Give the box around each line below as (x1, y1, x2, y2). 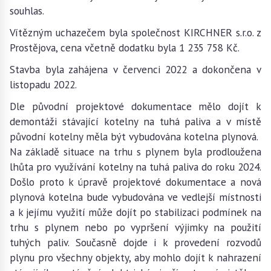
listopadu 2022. (10, 77, 79, 91)
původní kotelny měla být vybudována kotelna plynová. (10, 129, 258, 143)
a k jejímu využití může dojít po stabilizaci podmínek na (10, 205, 261, 219)
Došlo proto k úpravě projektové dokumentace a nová (10, 175, 261, 189)
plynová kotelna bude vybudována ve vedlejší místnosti (10, 190, 261, 204)
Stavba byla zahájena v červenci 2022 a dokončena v (10, 62, 261, 76)
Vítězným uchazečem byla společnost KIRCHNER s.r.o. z (10, 25, 261, 39)
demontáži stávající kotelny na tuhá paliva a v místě (10, 114, 261, 128)
